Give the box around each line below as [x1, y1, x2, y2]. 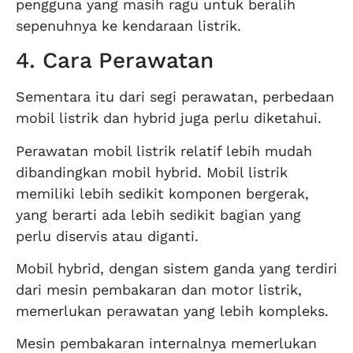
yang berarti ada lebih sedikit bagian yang [16, 206, 301, 223]
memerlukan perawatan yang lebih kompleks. [16, 302, 329, 319]
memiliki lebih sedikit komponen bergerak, [16, 184, 309, 202]
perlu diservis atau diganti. [16, 227, 199, 244]
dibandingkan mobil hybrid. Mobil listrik [16, 163, 288, 180]
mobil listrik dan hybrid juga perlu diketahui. [16, 110, 321, 127]
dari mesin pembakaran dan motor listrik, [16, 281, 302, 298]
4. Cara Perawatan [16, 47, 214, 74]
